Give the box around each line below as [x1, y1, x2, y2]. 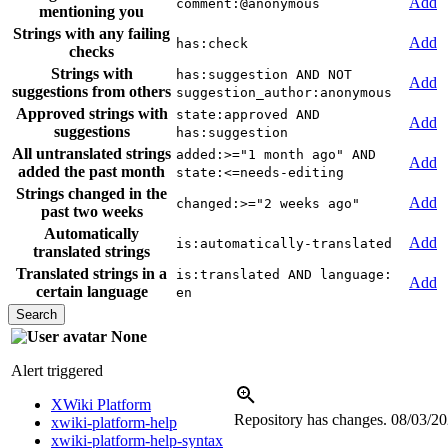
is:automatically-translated [176, 236, 392, 252]
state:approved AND [176, 107, 320, 123]
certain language [35, 283, 148, 301]
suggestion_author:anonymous [176, 85, 392, 101]
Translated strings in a [16, 265, 167, 283]
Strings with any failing [13, 25, 170, 43]
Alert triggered [11, 362, 103, 380]
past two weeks [40, 203, 143, 221]
